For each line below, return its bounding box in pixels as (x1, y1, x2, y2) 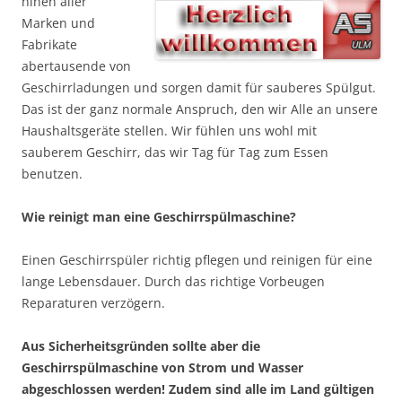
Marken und (22, 13, 95, 31)
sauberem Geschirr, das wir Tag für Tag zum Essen (22, 143, 328, 161)
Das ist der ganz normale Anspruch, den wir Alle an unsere (22, 100, 378, 118)
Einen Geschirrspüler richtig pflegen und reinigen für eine (22, 250, 372, 268)
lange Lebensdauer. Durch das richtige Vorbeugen (22, 272, 325, 290)
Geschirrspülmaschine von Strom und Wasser (22, 358, 303, 376)
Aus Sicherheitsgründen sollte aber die (22, 336, 260, 354)
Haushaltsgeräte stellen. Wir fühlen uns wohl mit (22, 121, 317, 139)
